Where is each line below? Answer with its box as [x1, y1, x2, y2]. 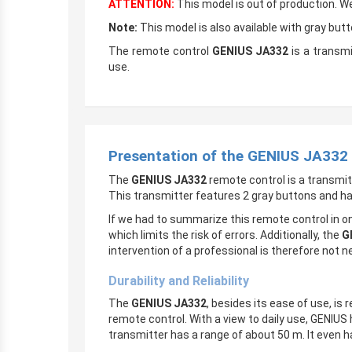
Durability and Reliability [108, 273, 249, 288]
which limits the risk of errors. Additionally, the [108, 229, 342, 241]
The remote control [108, 45, 212, 57]
